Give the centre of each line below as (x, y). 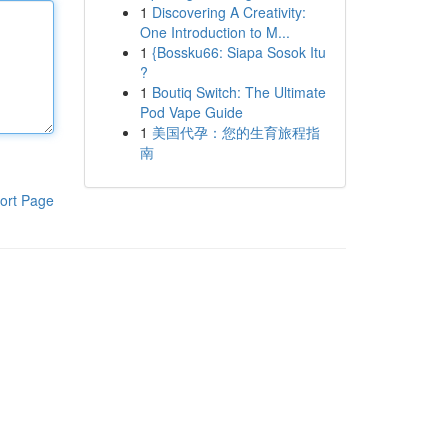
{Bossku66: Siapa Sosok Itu (238, 52)
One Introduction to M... (214, 32)
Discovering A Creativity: (228, 12)
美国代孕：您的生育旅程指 (235, 132)
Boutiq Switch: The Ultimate (238, 92)
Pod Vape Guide (191, 112)
